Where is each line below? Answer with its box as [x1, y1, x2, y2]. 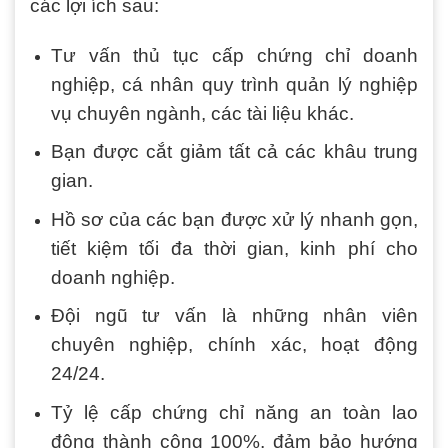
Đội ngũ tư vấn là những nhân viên [50, 305, 418, 327]
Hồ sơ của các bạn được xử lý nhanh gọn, [50, 208, 418, 230]
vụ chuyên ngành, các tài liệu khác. [50, 102, 354, 124]
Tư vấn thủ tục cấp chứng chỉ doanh [50, 44, 418, 66]
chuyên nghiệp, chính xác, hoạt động [50, 334, 418, 356]
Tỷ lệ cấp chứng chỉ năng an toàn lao [50, 401, 418, 423]
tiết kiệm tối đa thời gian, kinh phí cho [50, 237, 418, 259]
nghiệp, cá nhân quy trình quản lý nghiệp [50, 73, 418, 95]
